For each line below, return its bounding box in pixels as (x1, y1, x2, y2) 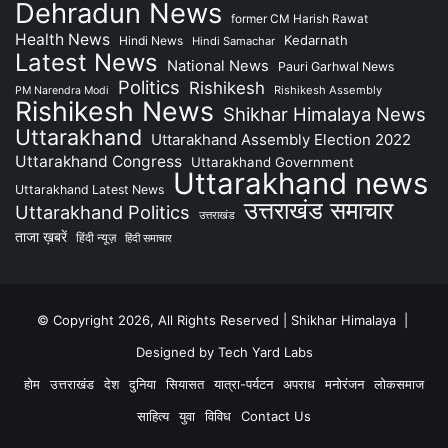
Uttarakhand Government (191, 154, 354, 171)
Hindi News (119, 33, 183, 49)
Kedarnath (284, 32, 348, 49)
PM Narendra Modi (15, 84, 109, 98)
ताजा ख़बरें (15, 228, 67, 246)
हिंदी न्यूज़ (76, 230, 116, 246)
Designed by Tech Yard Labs (135, 344, 313, 361)
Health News (15, 30, 110, 50)
